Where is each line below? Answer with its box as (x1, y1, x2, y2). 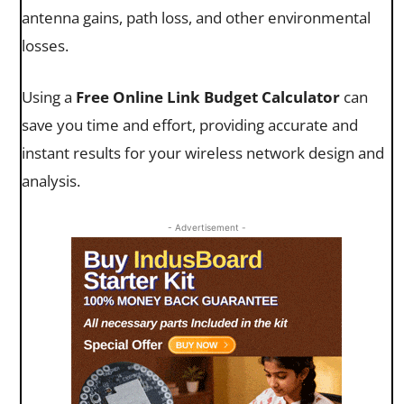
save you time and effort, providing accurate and (22, 114, 358, 135)
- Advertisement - (167, 221, 246, 233)
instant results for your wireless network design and (22, 142, 384, 163)
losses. (22, 34, 69, 56)
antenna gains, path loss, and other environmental (22, 6, 371, 28)
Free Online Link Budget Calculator (76, 86, 340, 107)
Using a (22, 86, 76, 107)
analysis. (22, 170, 80, 191)
